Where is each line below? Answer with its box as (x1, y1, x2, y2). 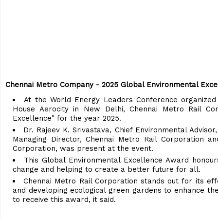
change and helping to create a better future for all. (13, 164, 200, 174)
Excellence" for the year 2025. (13, 113, 121, 123)
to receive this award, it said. (13, 195, 116, 204)
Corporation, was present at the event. (13, 144, 153, 153)
